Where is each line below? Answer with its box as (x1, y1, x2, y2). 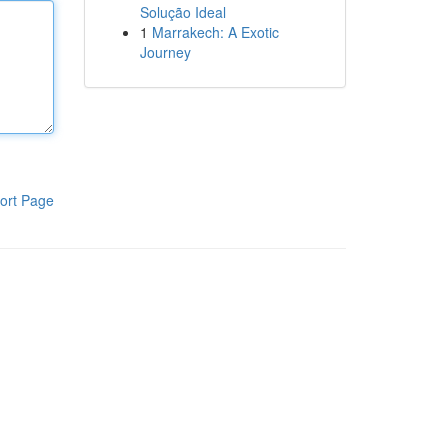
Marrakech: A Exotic (151, 22, 279, 42)
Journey (139, 42, 191, 62)
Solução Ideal (139, 2, 226, 22)
